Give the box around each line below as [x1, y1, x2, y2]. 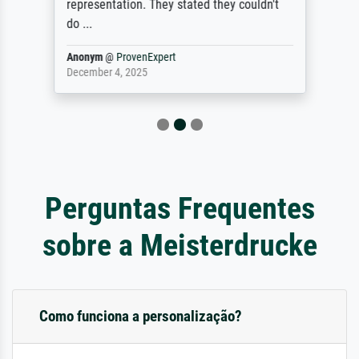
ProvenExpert [115, 50, 175, 64]
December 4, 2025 [66, 65, 147, 79]
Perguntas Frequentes [44, 189, 315, 226]
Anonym [66, 50, 103, 64]
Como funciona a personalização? [39, 306, 242, 325]
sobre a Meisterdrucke [42, 226, 317, 263]
